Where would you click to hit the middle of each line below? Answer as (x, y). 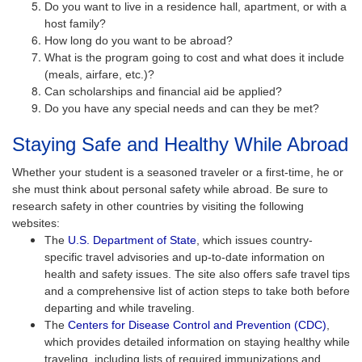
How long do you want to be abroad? (139, 40)
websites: (36, 223)
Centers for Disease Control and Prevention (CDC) (197, 324)
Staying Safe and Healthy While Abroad (180, 144)
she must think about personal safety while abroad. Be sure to (170, 189)
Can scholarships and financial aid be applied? (163, 91)
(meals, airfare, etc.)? (99, 74)
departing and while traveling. (120, 307)
